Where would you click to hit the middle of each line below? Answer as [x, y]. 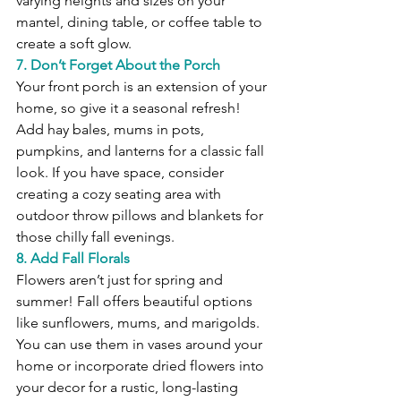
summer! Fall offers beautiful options [136, 302]
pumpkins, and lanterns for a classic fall [142, 151]
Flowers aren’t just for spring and [121, 280]
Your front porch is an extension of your [143, 87]
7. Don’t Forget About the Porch [118, 65]
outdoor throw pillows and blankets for [141, 216]
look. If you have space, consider [122, 173]
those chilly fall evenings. [95, 237]
